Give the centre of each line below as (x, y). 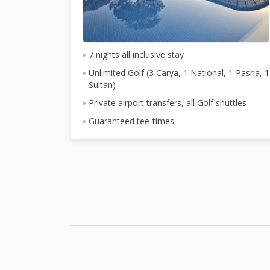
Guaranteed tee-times (131, 121)
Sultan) (102, 84)
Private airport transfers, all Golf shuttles (168, 102)
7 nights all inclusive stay (136, 54)
